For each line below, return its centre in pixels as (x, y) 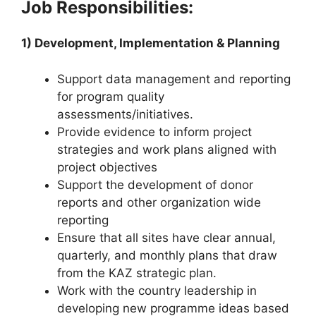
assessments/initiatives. (125, 114)
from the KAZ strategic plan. (137, 273)
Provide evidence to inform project (154, 132)
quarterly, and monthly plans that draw (167, 255)
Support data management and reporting (174, 79)
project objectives (107, 167)
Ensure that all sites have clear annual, (166, 237)
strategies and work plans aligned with (167, 149)
